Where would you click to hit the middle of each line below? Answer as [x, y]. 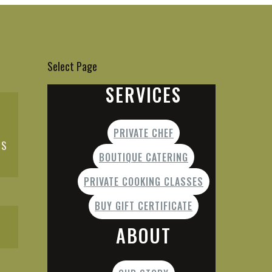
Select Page [72, 66]
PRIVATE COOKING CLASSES [144, 182]
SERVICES [144, 94]
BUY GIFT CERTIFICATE [144, 206]
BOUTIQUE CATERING [144, 157]
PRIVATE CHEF [144, 133]
